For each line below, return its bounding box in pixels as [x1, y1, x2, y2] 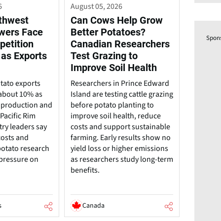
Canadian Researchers [71, 38, 170, 50]
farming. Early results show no [71, 132, 171, 144]
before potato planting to [71, 100, 154, 111]
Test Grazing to [71, 50, 138, 62]
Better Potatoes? [71, 26, 146, 38]
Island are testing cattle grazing [71, 89, 174, 100]
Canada [82, 201, 105, 211]
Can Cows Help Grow [71, 14, 163, 27]
